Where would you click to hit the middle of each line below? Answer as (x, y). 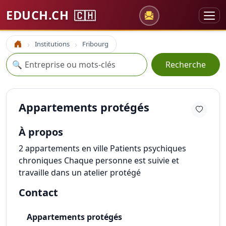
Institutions (52, 44)
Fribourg (95, 44)
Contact (38, 192)
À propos (41, 132)
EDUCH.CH (39, 15)
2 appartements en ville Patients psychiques (102, 148)
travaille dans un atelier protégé (80, 173)
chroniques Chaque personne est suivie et (99, 160)
